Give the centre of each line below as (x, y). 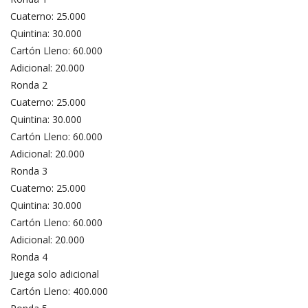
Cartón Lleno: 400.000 (59, 291)
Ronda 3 (29, 170)
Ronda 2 (29, 85)
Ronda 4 (29, 256)
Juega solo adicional (55, 274)
